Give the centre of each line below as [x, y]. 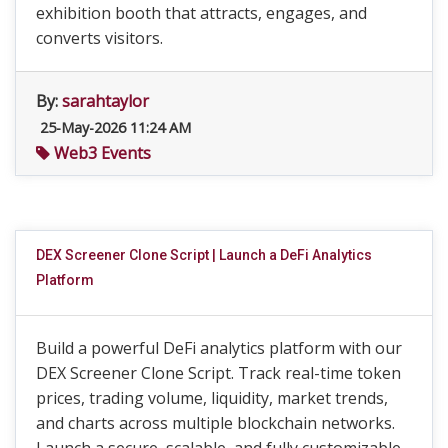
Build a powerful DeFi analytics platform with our [219, 348]
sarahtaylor [105, 101]
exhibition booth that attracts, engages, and [201, 13]
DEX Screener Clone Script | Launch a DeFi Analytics [204, 255]
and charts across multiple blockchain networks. [215, 423]
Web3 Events [100, 153]
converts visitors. [99, 38]
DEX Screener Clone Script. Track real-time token [218, 373]
